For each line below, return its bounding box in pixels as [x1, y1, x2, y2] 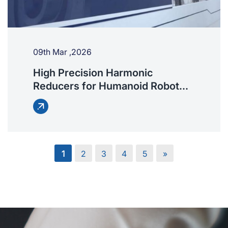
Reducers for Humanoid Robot [33, 80, 179, 93]
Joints [33, 93, 63, 106]
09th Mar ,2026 [33, 47, 92, 58]
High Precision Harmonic [33, 67, 153, 79]
